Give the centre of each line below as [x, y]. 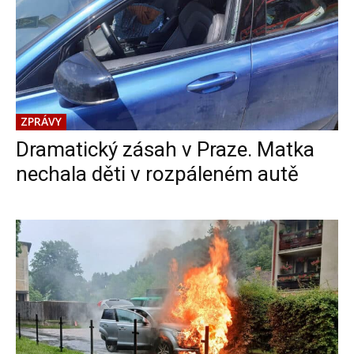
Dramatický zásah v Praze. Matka [165, 149]
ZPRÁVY [41, 121]
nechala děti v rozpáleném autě [157, 173]
